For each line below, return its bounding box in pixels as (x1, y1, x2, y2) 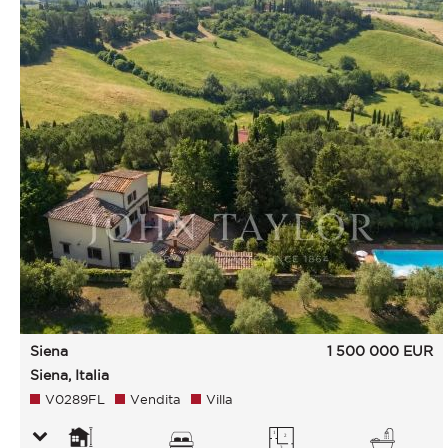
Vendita (130, 392, 181, 407)
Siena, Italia (30, 367, 109, 383)
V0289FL (45, 392, 105, 407)
